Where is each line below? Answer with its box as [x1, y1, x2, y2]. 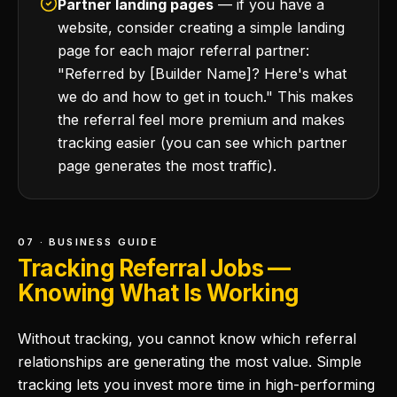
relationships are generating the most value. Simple [18, 353, 362, 370]
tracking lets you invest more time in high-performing [18, 376, 375, 393]
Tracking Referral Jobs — [18, 254, 291, 282]
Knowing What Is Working [18, 279, 300, 307]
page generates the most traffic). [58, 157, 276, 175]
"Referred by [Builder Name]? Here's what [58, 65, 346, 82]
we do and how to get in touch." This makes [58, 88, 354, 105]
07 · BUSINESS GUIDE [18, 236, 159, 248]
